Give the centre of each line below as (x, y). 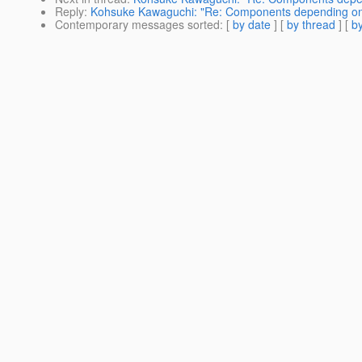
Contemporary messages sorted (137, 25)
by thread (311, 25)
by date (252, 25)
